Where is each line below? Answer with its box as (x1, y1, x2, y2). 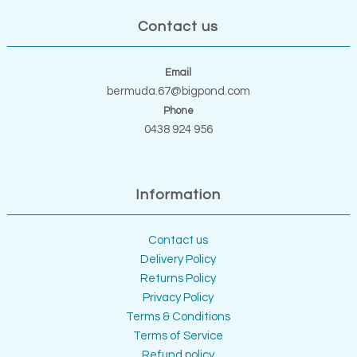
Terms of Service (133, 329, 224, 342)
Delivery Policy (140, 253, 217, 265)
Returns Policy (140, 272, 217, 284)
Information (135, 186, 222, 202)
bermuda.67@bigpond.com (106, 84, 250, 97)
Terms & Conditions (126, 310, 231, 323)
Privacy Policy (143, 291, 214, 304)
